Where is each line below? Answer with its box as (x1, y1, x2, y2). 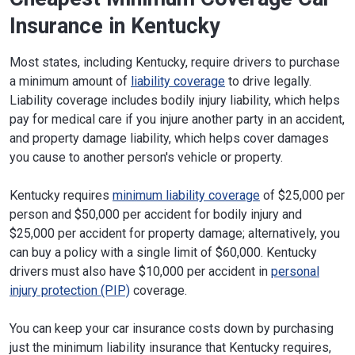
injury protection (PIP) (10, 282, 130, 298)
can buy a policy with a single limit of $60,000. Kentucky (10, 244, 317, 260)
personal (271, 263, 319, 279)
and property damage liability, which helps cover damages (10, 130, 329, 146)
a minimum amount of (10, 73, 131, 89)
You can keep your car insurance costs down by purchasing (10, 320, 334, 336)
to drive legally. (225, 73, 311, 89)
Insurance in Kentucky (10, 13, 220, 39)
